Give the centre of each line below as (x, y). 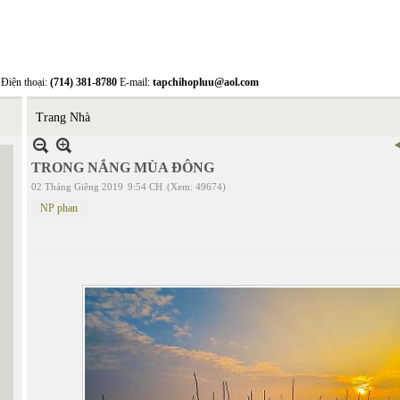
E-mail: (135, 82)
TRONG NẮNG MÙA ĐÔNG (123, 167)
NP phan (59, 208)
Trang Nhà (63, 117)
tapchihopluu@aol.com (206, 82)
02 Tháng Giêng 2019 (77, 187)
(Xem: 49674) (196, 187)
